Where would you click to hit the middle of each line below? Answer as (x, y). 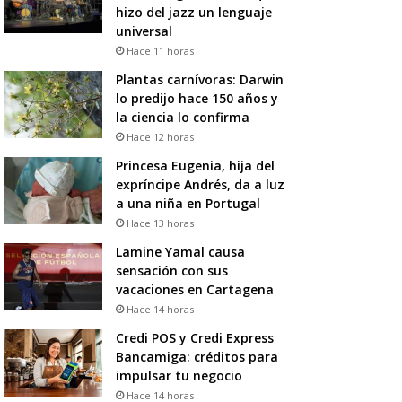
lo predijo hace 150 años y (197, 98)
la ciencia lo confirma (182, 117)
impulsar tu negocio (179, 375)
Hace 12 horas (160, 136)
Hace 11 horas (160, 50)
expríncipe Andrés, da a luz (200, 184)
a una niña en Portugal (188, 203)
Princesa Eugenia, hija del (195, 165)
